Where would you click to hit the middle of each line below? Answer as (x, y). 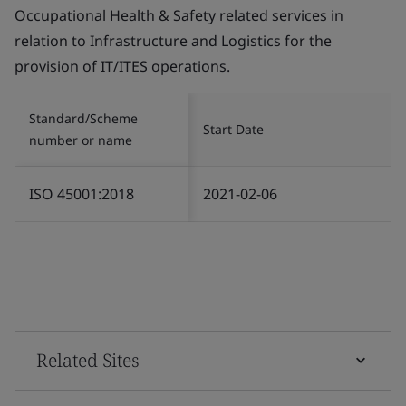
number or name (81, 140)
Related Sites (88, 360)
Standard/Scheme (83, 118)
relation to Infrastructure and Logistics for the (173, 40)
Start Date (233, 129)
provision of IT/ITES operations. (122, 66)
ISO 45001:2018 (82, 193)
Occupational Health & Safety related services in (179, 15)
